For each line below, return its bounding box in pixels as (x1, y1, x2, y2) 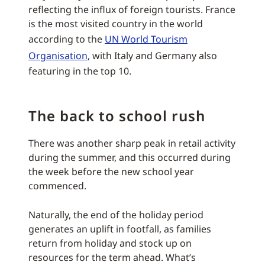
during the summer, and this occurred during (28, 151, 231, 164)
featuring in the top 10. (28, 64, 131, 78)
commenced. (28, 179, 86, 193)
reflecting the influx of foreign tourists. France (28, 3, 235, 17)
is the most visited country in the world (28, 17, 203, 31)
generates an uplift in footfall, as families (28, 222, 211, 236)
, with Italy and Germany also (88, 49, 217, 63)
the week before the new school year (28, 165, 194, 179)
